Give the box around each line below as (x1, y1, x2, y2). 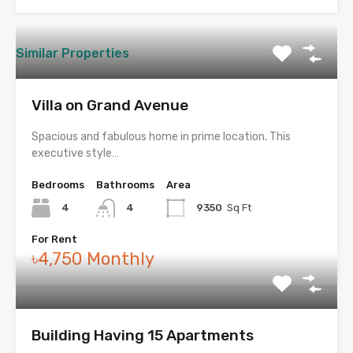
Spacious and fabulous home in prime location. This (32, 130, 291, 144)
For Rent (32, 233, 77, 246)
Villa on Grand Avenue (32, 96, 188, 115)
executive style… (32, 147, 119, 161)
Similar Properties (16, 46, 129, 61)
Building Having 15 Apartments (32, 326, 254, 345)
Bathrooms (96, 179, 154, 191)
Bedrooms (32, 179, 84, 191)
